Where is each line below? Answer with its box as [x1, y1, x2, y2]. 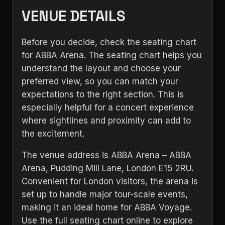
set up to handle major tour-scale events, [22, 189, 188, 199]
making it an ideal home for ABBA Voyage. [22, 202, 192, 212]
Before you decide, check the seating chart [22, 37, 196, 47]
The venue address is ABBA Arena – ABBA [22, 150, 191, 160]
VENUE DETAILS [22, 7, 126, 25]
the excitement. [22, 129, 84, 139]
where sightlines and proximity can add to [22, 116, 191, 126]
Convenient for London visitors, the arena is [22, 176, 198, 186]
